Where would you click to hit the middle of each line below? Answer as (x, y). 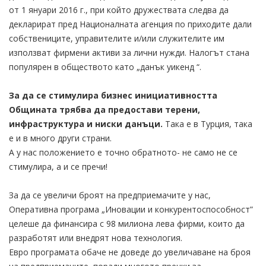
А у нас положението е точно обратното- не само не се (123, 152)
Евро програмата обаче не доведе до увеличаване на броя (130, 252)
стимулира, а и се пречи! (58, 166)
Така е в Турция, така (208, 123)
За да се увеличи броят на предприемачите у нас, (110, 195)
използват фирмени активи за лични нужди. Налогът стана (129, 52)
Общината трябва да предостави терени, (104, 109)
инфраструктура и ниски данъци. (86, 123)
